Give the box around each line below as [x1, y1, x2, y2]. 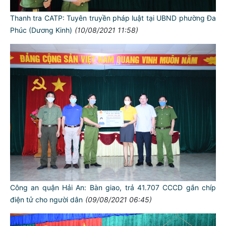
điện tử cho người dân [10, 195, 83, 204]
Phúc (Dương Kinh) [10, 25, 72, 34]
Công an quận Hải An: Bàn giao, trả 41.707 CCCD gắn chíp [10, 183, 216, 192]
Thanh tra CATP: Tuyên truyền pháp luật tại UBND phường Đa [10, 13, 216, 22]
